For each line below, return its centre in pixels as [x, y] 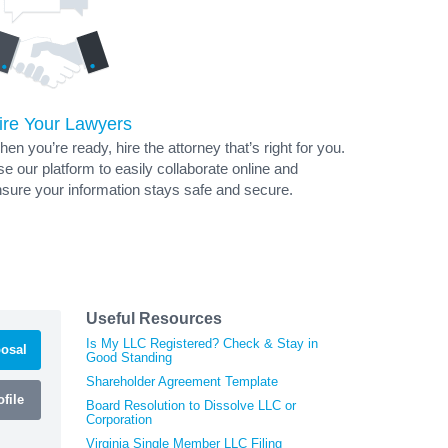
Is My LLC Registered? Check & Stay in [202, 343]
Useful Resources [154, 318]
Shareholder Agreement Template [182, 381]
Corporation [119, 419]
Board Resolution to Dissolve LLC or [191, 405]
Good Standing [129, 357]
